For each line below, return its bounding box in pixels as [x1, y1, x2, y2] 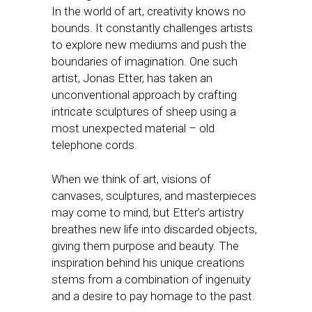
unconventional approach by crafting [52, 87, 237, 102]
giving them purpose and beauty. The [52, 238, 239, 253]
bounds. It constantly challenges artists [52, 20, 253, 35]
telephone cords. [52, 137, 137, 152]
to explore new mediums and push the [52, 37, 247, 52]
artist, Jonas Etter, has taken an [52, 70, 212, 85]
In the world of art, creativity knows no [52, 3, 246, 18]
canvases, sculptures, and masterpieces [52, 188, 256, 203]
